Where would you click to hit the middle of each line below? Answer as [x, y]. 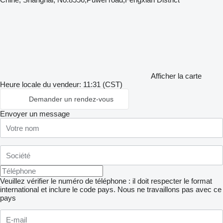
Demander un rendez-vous [71, 99]
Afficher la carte [176, 76]
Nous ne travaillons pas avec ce [169, 189]
